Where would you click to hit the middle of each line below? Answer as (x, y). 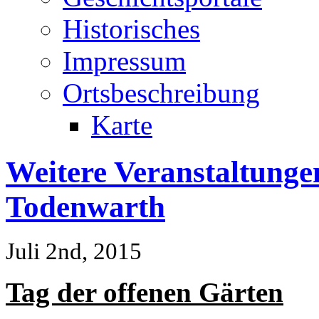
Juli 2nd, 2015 (74, 252)
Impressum (124, 61)
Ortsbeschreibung (161, 93)
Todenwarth (85, 207)
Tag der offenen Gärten (145, 293)
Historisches (131, 28)
